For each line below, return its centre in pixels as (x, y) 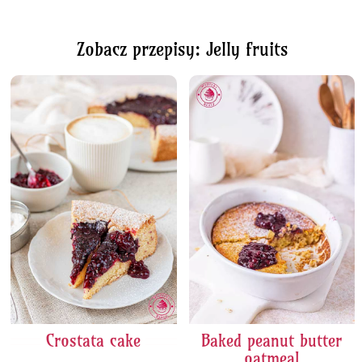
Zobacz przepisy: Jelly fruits (183, 49)
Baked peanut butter (272, 341)
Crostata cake (94, 341)
